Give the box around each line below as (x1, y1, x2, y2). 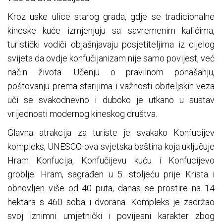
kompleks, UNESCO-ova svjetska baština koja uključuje (7, 141, 215, 152)
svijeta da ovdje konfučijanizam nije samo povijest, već (7, 53, 215, 64)
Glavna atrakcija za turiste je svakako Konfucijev (7, 127, 215, 138)
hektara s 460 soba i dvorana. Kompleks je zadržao (7, 197, 215, 208)
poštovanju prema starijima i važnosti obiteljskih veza (7, 81, 215, 92)
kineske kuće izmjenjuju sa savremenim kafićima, (7, 25, 215, 36)
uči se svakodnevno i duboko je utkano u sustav (7, 95, 215, 106)
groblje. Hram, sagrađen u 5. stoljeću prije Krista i (7, 169, 215, 180)
